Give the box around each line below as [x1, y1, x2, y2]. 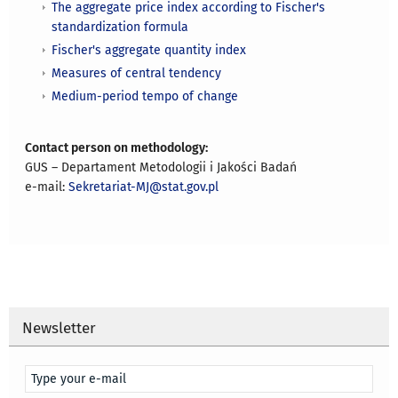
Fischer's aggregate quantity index [52, 43, 247, 59]
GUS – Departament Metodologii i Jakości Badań [25, 160, 298, 176]
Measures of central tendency [52, 66, 222, 82]
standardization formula [52, 20, 189, 36]
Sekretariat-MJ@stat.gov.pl [68, 179, 219, 195]
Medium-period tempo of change [52, 89, 239, 105]
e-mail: [25, 179, 69, 195]
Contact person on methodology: [25, 140, 209, 156]
